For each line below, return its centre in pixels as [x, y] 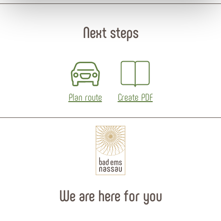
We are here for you [110, 195]
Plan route [85, 96]
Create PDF [135, 96]
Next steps [110, 31]
